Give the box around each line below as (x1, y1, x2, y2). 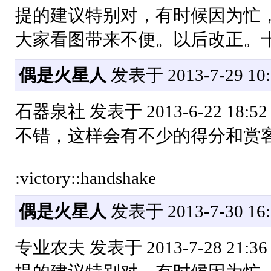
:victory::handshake (15, 168, 156, 188)
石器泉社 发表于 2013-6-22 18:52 (15, 102, 267, 122)
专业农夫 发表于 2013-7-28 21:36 (15, 238, 267, 258)
